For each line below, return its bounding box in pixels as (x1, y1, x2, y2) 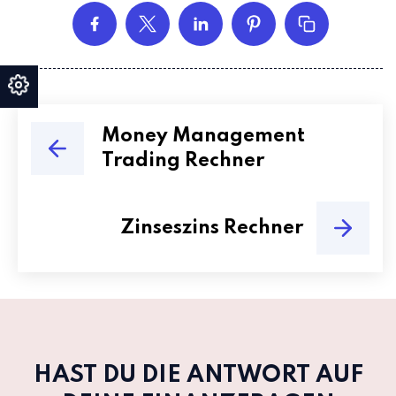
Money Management (102, 126, 305, 146)
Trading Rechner (102, 151, 264, 171)
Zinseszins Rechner (120, 218, 303, 238)
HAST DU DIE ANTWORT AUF (33, 363, 363, 387)
